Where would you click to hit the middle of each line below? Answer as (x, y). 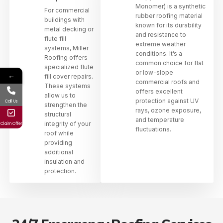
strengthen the (65, 105)
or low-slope (155, 72)
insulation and (64, 161)
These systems (67, 86)
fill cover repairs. (68, 76)
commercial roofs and (168, 82)
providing (58, 142)
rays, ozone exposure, (168, 110)
